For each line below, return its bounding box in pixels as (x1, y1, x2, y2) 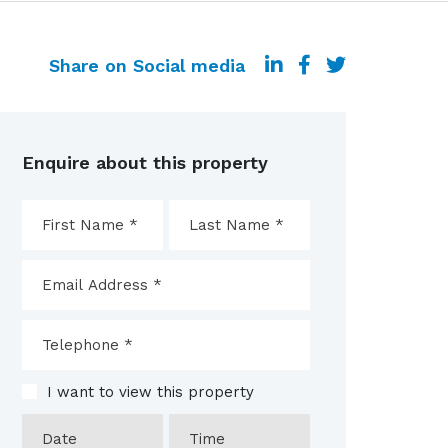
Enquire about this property (22, 152, 268, 173)
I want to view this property (47, 383, 254, 401)
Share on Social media (48, 55, 245, 76)
